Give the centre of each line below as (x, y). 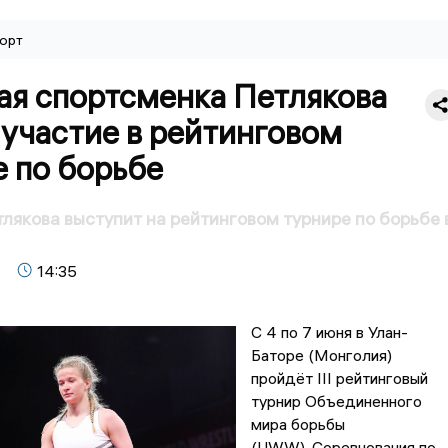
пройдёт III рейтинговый (339, 378)
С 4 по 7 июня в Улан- (329, 332)
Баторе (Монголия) (321, 355)
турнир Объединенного (336, 401)
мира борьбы (297, 424)
